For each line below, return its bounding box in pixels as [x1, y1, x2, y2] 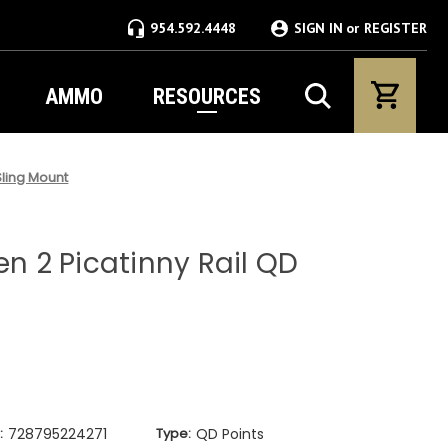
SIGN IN [294, 19, 343, 37]
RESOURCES [152, 84, 261, 109]
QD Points [195, 423, 264, 444]
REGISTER [364, 19, 427, 37]
